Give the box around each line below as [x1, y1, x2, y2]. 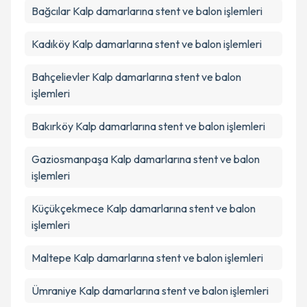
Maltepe [32, 251, 71, 265]
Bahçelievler [32, 70, 90, 84]
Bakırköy [32, 119, 73, 133]
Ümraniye [32, 284, 77, 297]
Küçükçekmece [32, 201, 104, 215]
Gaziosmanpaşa [32, 152, 108, 166]
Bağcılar [32, 4, 71, 18]
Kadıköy [32, 37, 70, 51]
